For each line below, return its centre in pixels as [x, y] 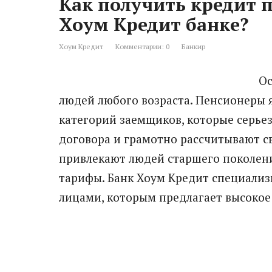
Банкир [193, 46]
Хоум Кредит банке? [154, 24]
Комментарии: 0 [142, 46]
